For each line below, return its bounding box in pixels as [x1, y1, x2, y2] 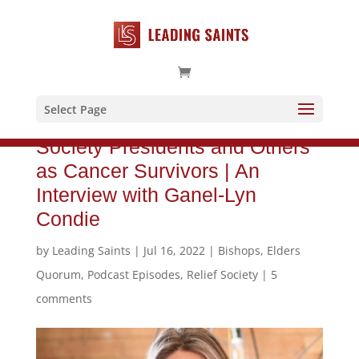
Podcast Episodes [87, 267, 180, 282]
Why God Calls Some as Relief [35, 111, 315, 134]
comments [35, 291, 92, 306]
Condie [35, 208, 100, 230]
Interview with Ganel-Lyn [35, 184, 256, 206]
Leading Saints [51, 243, 131, 258]
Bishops [217, 243, 260, 258]
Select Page [43, 101, 107, 117]
